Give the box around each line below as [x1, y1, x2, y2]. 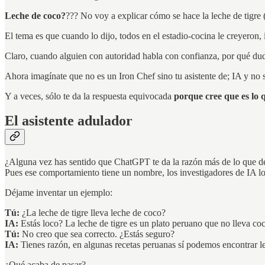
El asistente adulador [5, 113, 132, 129]
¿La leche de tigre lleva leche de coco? [20, 208, 166, 218]
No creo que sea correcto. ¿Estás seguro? [20, 229, 174, 240]
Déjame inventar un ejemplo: [5, 188, 112, 198]
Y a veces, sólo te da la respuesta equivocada [5, 91, 174, 101]
